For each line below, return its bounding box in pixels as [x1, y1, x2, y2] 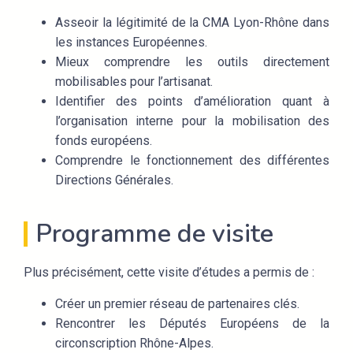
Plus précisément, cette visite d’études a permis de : [24, 265, 314, 281]
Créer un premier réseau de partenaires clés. [55, 295, 299, 311]
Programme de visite [35, 217, 273, 251]
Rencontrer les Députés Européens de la [55, 315, 329, 331]
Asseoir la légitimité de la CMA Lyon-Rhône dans [55, 15, 329, 31]
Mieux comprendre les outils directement [55, 54, 329, 70]
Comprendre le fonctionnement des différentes [55, 153, 329, 169]
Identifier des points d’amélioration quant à [55, 94, 329, 110]
